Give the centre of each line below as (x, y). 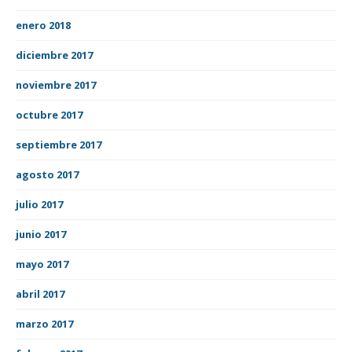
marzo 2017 (44, 323)
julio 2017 (39, 204)
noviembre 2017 (56, 84)
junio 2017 (41, 234)
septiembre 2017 (59, 144)
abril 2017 (40, 293)
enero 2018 (43, 25)
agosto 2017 (47, 174)
